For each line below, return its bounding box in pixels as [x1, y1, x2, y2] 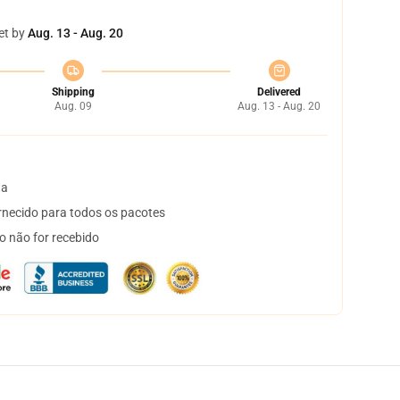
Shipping [51, 86, 95, 98]
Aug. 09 [54, 100, 92, 112]
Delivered [257, 86, 301, 98]
